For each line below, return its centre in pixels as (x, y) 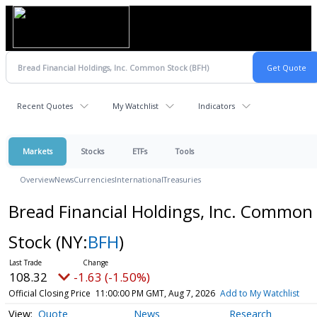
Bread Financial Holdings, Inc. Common (160, 211)
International (139, 179)
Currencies (94, 179)
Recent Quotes (45, 106)
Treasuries (182, 179)
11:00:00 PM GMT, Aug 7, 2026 (155, 293)
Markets (38, 151)
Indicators (217, 106)
